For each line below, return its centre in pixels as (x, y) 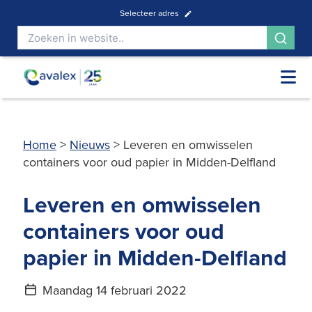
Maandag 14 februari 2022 (112, 290)
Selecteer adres (149, 13)
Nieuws (90, 145)
